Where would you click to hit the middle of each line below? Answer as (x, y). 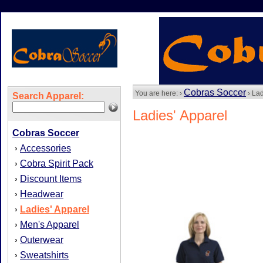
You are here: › (159, 93)
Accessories (45, 148)
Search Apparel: (48, 96)
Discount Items (51, 179)
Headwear (42, 194)
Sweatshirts (44, 255)
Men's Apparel (50, 225)
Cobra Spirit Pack (57, 163)
